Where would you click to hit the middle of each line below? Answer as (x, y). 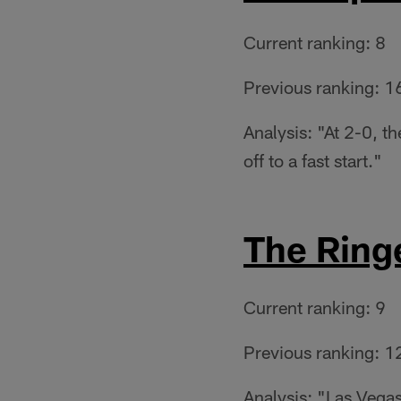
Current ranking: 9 (315, 307)
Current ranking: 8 (315, 42)
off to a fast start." (313, 160)
